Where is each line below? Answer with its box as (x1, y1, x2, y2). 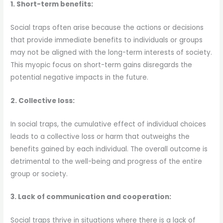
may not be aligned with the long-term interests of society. (10, 47, 213, 57)
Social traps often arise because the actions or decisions (10, 22, 204, 32)
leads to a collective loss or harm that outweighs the (10, 131, 190, 141)
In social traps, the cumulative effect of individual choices (10, 119, 207, 129)
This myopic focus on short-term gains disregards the (10, 60, 193, 70)
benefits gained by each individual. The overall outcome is (10, 144, 208, 154)
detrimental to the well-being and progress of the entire (10, 156, 203, 166)
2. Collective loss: (10, 96, 75, 106)
